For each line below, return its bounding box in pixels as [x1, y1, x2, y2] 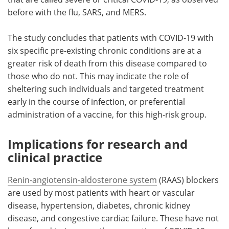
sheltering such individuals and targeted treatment [8, 83, 204, 94]
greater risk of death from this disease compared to [8, 57, 207, 68]
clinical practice [8, 148, 102, 166]
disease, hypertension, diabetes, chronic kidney [8, 199, 190, 211]
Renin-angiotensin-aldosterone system [8, 174, 157, 185]
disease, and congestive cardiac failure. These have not [8, 212, 219, 223]
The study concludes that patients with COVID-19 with [8, 32, 214, 43]
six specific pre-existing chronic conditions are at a [8, 44, 201, 56]
